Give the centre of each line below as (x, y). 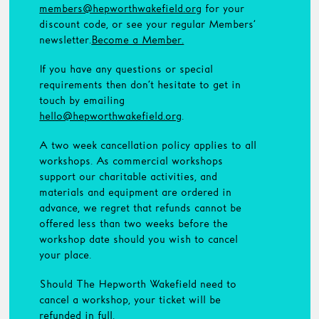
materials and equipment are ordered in (136, 192)
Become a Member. (138, 40)
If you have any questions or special (126, 69)
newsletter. (66, 40)
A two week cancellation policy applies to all (148, 145)
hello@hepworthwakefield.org (111, 116)
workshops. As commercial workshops (131, 161)
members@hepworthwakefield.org (121, 9)
